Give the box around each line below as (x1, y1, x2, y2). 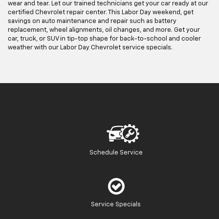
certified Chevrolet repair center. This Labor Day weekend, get (8, 9, 194, 16)
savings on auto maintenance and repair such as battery (8, 18, 176, 25)
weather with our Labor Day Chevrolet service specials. (8, 44, 173, 51)
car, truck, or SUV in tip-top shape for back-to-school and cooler (8, 36, 201, 43)
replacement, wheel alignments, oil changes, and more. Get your (8, 27, 200, 34)
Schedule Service (89, 150, 143, 156)
